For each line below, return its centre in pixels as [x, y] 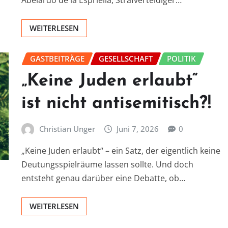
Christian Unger [67, 129]
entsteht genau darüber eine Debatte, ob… [103, 178]
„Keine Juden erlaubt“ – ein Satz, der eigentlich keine [121, 151]
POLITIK [181, 59]
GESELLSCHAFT [126, 59]
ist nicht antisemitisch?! [116, 103]
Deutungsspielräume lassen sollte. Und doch [107, 165]
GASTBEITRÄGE [57, 59]
